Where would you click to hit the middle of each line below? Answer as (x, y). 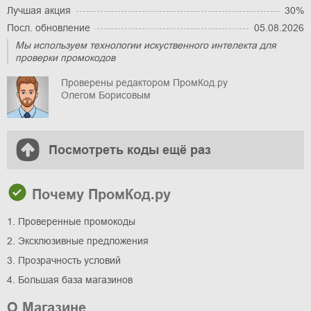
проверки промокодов (65, 57)
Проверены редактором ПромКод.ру (144, 82)
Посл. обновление (49, 27)
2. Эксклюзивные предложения (78, 241)
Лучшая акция (39, 10)
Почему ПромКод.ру (99, 194)
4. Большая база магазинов (70, 279)
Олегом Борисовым (106, 95)
